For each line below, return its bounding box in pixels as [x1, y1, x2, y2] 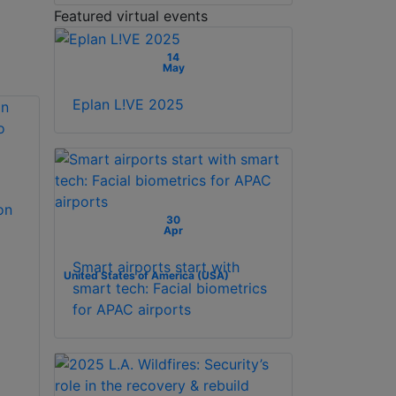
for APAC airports [72, 301, 191, 319]
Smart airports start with [72, 258, 240, 277]
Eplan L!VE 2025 [72, 95, 184, 114]
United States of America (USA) [63, 269, 229, 283]
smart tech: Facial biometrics [72, 279, 267, 298]
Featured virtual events [54, 6, 208, 25]
